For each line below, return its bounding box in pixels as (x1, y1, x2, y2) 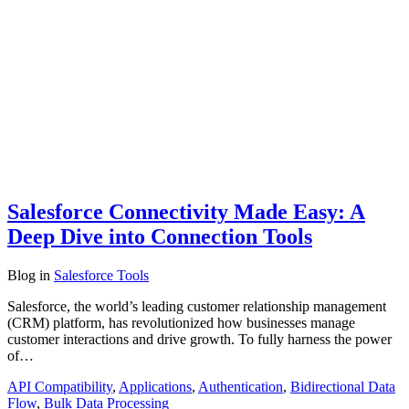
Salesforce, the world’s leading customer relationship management (7, 298, 386, 314)
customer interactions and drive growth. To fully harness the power (7, 330, 392, 347)
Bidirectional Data (290, 378, 395, 394)
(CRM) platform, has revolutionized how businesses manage (7, 314, 355, 330)
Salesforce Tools (54, 267, 149, 283)
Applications (119, 378, 192, 394)
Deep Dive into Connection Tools (7, 224, 312, 248)
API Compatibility (7, 378, 112, 394)
